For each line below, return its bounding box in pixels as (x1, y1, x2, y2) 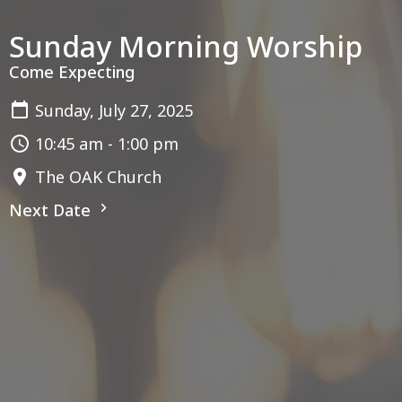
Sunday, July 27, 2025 (35, 99, 193, 121)
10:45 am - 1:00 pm (35, 132, 179, 154)
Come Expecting (9, 60, 135, 83)
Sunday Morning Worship (9, 26, 363, 66)
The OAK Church (35, 165, 162, 188)
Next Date (9, 198, 95, 221)
